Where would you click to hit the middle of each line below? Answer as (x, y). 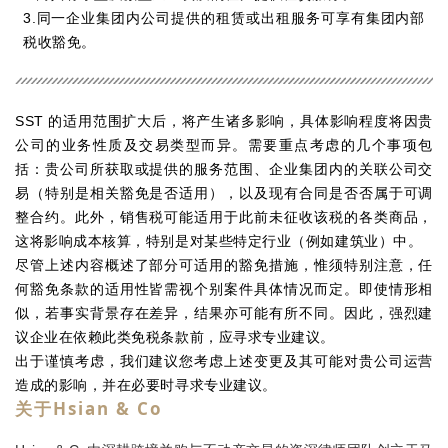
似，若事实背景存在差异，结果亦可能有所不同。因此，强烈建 (224, 312)
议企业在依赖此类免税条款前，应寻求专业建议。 (175, 336)
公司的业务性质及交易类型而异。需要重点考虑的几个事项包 (224, 144)
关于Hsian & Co (89, 408)
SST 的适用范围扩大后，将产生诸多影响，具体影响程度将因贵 (224, 120)
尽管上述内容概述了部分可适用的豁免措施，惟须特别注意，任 (224, 264)
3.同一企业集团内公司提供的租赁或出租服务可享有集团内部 (224, 18)
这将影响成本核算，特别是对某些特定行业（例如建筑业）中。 (221, 240)
